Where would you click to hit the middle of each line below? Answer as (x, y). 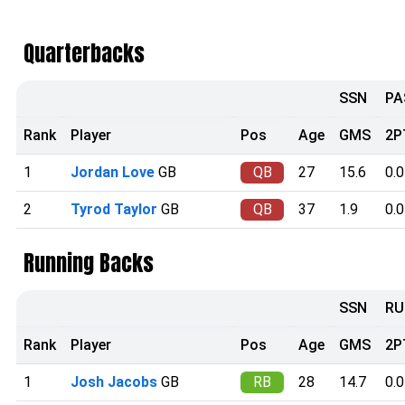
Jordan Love (113, 172)
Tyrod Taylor (114, 209)
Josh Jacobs (114, 381)
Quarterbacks (84, 53)
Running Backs (89, 263)
